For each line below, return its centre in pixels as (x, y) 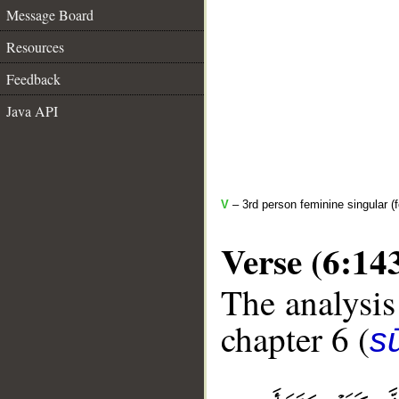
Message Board (50, 15)
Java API (32, 111)
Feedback (33, 79)
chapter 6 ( (295, 339)
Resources (35, 47)
